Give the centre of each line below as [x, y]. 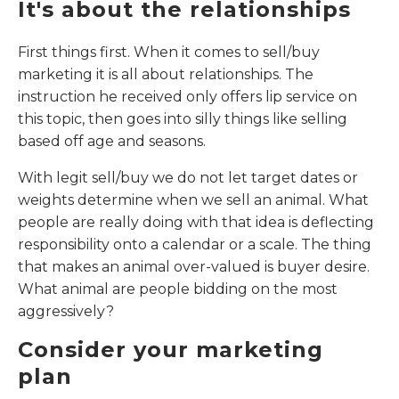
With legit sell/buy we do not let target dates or [188, 178]
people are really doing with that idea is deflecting [196, 223]
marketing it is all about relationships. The [166, 75]
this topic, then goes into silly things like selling [183, 119]
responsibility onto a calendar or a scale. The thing [195, 245]
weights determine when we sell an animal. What [193, 200]
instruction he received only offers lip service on [187, 97]
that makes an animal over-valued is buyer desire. [194, 267]
